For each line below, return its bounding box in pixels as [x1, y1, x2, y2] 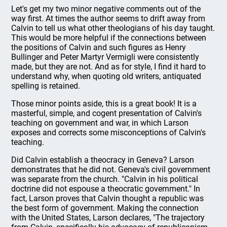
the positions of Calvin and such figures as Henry [11, 43, 186, 52]
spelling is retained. [11, 81, 81, 91]
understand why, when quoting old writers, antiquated [11, 71, 202, 81]
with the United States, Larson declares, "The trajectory [11, 213, 205, 222]
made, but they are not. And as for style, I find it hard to [11, 62, 206, 71]
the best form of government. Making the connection [11, 203, 199, 213]
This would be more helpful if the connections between [11, 33, 207, 43]
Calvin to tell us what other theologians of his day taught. [11, 23, 215, 33]
